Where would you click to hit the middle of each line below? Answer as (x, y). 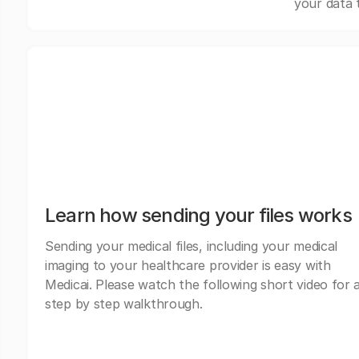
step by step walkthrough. (124, 304)
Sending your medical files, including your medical (192, 246)
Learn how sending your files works (198, 216)
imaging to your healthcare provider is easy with (188, 266)
